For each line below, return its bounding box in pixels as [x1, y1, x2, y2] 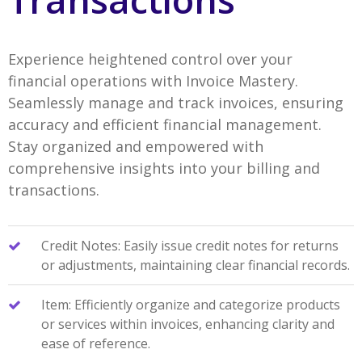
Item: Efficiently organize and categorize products [40, 296, 340, 314]
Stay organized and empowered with [7, 137, 263, 157]
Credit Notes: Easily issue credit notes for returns [40, 237, 339, 255]
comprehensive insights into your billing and [7, 158, 320, 179]
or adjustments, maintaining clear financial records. [40, 256, 350, 275]
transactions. [7, 180, 99, 200]
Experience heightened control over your [7, 49, 293, 69]
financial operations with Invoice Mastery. [7, 71, 298, 91]
